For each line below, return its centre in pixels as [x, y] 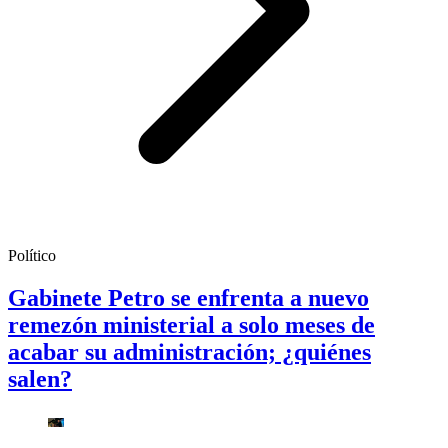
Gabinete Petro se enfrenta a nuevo [188, 298]
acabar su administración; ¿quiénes [189, 352]
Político [32, 256]
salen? [40, 379]
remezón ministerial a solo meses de [191, 325]
